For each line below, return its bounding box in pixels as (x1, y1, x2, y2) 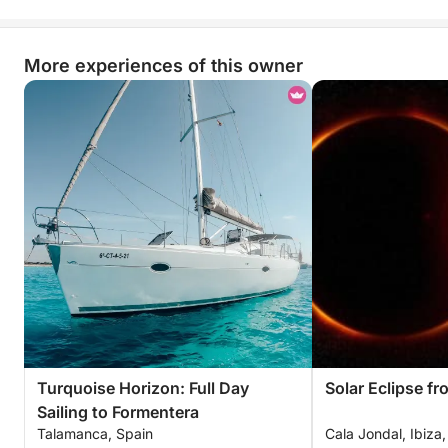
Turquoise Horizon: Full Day (37, 378, 249, 398)
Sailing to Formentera (37, 402, 199, 422)
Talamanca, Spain (37, 425, 153, 442)
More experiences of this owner (24, 55, 303, 76)
